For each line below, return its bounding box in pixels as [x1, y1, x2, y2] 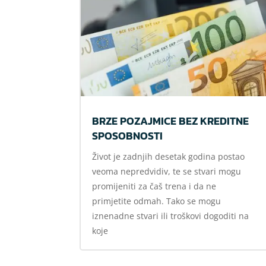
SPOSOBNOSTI [92, 128, 163, 144]
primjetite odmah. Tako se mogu [92, 195, 221, 207]
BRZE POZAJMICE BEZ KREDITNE [92, 113, 249, 129]
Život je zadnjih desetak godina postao [92, 151, 245, 163]
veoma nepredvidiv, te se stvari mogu [92, 166, 242, 178]
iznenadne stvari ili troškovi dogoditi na [92, 210, 249, 222]
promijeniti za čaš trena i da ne [92, 180, 217, 192]
